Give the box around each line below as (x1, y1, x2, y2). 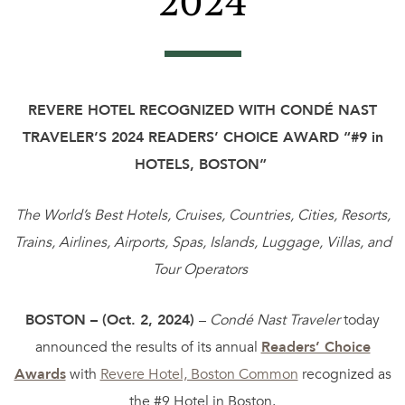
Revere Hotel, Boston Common (99, 363, 298, 384)
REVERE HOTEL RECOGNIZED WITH (28, 99, 280, 120)
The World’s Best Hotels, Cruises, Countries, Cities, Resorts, (14, 204, 391, 225)
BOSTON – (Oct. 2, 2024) (25, 309, 199, 330)
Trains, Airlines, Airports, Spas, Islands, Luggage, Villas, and (14, 231, 391, 252)
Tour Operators (153, 259, 248, 279)
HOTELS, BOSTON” (135, 154, 267, 174)
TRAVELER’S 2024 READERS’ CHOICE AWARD (22, 127, 344, 147)
